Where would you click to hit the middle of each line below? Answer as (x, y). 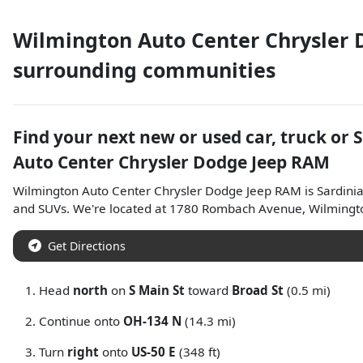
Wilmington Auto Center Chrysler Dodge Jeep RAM (157, 190)
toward (208, 290)
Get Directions (87, 246)
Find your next (76, 137)
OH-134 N (152, 321)
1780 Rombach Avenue (236, 208)
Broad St (258, 290)
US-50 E (154, 352)
